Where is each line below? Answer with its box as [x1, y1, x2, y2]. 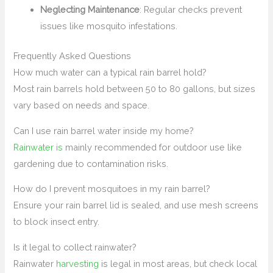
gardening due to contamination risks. [13, 158, 169, 169]
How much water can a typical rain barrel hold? [13, 67, 207, 78]
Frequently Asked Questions [13, 51, 132, 62]
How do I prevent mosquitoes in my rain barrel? [13, 183, 211, 194]
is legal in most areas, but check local [99, 258, 258, 269]
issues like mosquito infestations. [40, 21, 178, 32]
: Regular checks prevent [140, 4, 243, 15]
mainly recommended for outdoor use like [63, 141, 243, 152]
